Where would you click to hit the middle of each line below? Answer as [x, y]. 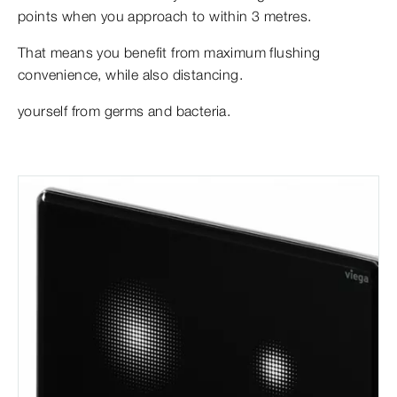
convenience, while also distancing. [130, 74]
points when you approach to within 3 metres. [165, 16]
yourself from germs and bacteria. [125, 110]
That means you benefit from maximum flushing [169, 52]
